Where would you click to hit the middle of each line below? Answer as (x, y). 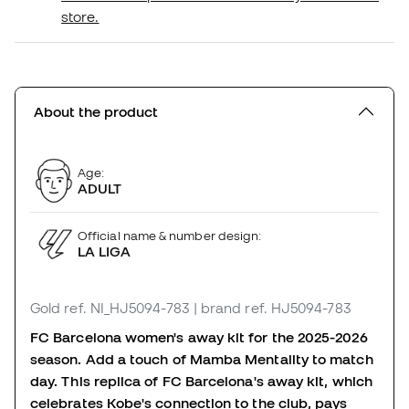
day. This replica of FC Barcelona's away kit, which (201, 381)
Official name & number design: (170, 235)
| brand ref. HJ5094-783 (272, 308)
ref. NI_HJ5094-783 (127, 308)
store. (80, 17)
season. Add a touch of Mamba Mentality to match (202, 359)
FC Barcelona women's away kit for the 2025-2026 (199, 337)
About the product (96, 112)
